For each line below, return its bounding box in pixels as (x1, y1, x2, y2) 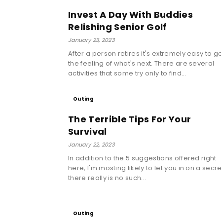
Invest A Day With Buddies (68, 8, 193, 21)
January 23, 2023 (68, 36, 115, 44)
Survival (68, 125, 107, 138)
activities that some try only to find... (68, 68, 186, 78)
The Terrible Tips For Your (68, 112, 191, 125)
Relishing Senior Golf (68, 20, 167, 33)
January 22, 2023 (68, 140, 115, 148)
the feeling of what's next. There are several (68, 58, 215, 68)
